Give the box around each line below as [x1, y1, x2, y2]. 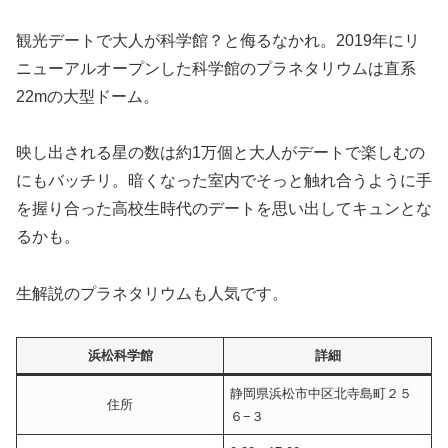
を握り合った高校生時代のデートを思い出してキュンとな [16, 200, 432, 218]
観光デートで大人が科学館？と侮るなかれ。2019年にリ [16, 31, 420, 49]
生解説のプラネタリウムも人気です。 [16, 285, 288, 303]
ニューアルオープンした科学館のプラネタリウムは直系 [16, 59, 416, 77]
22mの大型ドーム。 [16, 87, 159, 105]
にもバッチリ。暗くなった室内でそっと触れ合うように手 [16, 172, 432, 190]
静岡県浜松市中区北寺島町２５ [230, 385, 413, 401]
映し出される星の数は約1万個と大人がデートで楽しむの [16, 144, 425, 162]
